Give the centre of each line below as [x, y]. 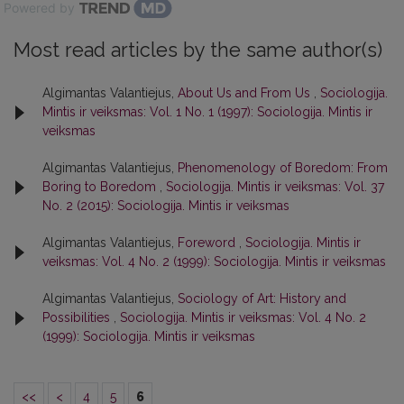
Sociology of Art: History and [262, 298]
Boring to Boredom [101, 187]
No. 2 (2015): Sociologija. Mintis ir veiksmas [166, 206]
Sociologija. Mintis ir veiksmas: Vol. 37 [275, 187]
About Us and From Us [246, 93]
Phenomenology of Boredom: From [283, 168]
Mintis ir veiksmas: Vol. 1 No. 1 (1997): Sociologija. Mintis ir [207, 112]
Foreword [208, 243]
